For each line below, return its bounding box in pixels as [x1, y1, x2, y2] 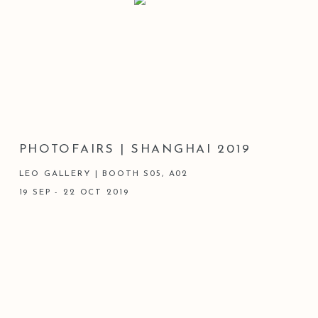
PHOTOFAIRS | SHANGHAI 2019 [18, 143, 251, 155]
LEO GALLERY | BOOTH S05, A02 [18, 169, 189, 178]
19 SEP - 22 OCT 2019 [18, 187, 129, 197]
